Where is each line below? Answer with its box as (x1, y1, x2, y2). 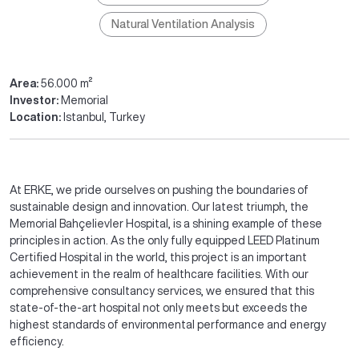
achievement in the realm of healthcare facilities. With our (10, 268, 309, 280)
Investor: (10, 95, 61, 106)
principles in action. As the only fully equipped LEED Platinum (10, 235, 320, 246)
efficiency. (10, 336, 64, 347)
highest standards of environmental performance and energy (10, 319, 326, 330)
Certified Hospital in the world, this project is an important (10, 252, 307, 263)
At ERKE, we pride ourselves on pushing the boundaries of (10, 184, 309, 196)
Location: (10, 111, 61, 123)
